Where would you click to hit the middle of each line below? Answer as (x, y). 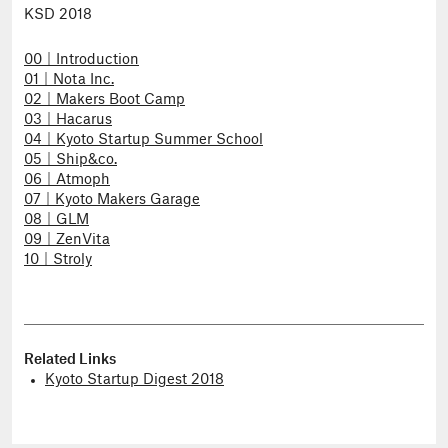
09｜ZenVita (67, 239)
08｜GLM (56, 219)
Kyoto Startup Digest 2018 (134, 379)
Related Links (70, 359)
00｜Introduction (81, 59)
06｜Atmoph (67, 179)
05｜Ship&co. (70, 159)
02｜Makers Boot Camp (104, 99)
